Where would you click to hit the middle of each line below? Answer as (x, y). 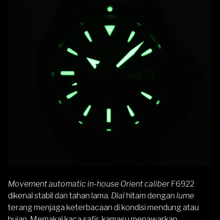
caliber (157, 184)
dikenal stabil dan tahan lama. (59, 195)
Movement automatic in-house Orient (75, 184)
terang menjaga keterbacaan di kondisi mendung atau (103, 207)
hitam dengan (150, 195)
